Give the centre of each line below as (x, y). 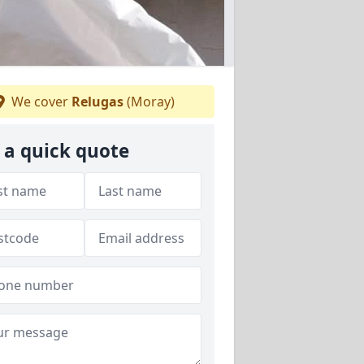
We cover (39, 101)
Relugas (97, 101)
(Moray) (149, 101)
